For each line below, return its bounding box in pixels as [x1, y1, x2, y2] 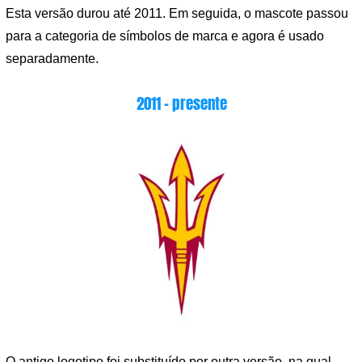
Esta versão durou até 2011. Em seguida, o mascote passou [6, 6, 348, 21]
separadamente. [6, 52, 99, 66]
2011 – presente [137, 91, 227, 115]
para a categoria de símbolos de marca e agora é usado [6, 29, 324, 44]
